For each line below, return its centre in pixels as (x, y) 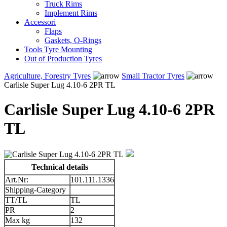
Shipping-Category (35, 190)
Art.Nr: (17, 179)
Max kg (17, 220)
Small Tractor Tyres (153, 75)
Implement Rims (71, 13)
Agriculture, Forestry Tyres (47, 75)
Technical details (60, 167)
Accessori (40, 22)
